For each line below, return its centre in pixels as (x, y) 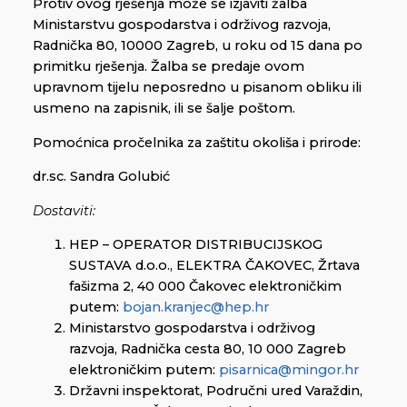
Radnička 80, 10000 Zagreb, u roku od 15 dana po (198, 46)
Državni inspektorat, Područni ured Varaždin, (216, 391)
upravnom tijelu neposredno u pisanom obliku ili (197, 88)
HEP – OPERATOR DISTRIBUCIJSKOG (196, 245)
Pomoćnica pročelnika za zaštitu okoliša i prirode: (197, 142)
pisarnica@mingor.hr (289, 370)
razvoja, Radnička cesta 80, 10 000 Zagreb (208, 349)
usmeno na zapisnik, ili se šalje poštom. (164, 109)
